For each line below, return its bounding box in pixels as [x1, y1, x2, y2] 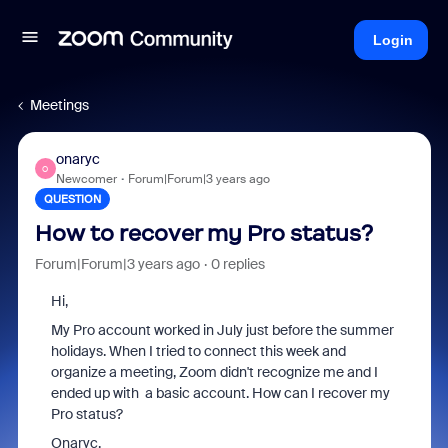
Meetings [30, 96, 89, 114]
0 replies [210, 255, 265, 273]
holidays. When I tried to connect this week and [50, 342, 346, 360]
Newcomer [55, 171, 117, 187]
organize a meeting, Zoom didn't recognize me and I [50, 363, 378, 381]
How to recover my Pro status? [34, 220, 373, 247]
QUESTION [43, 192, 101, 206]
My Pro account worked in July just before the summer [50, 321, 394, 339]
